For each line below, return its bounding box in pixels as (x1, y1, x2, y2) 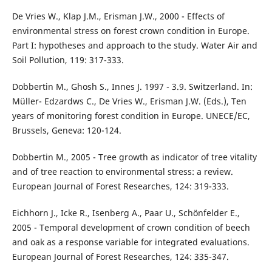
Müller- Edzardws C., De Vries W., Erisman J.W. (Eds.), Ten (12, 95, 246, 107)
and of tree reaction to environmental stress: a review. (12, 166, 233, 178)
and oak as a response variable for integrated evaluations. (12, 236, 250, 248)
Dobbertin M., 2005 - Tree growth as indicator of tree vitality (12, 151, 257, 163)
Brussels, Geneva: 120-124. (12, 124, 121, 137)
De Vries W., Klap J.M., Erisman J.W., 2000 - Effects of (12, 10, 225, 22)
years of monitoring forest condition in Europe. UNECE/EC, (12, 110, 250, 122)
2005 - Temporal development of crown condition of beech (12, 222, 250, 234)
